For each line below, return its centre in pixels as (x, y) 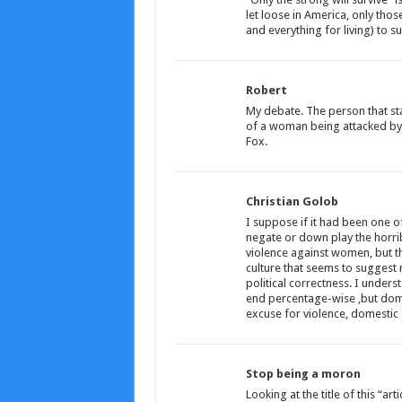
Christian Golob (292, 202)
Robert (266, 91)
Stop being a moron (303, 374)
